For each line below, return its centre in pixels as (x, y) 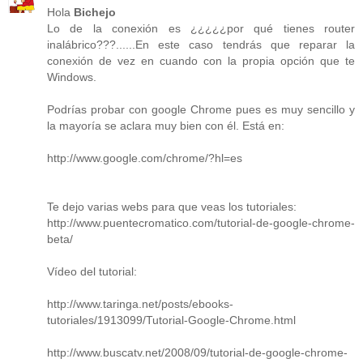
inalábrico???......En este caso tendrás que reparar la (201, 44)
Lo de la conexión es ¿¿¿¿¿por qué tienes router (201, 28)
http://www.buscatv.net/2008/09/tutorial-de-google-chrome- (197, 352)
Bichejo (95, 12)
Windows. (72, 77)
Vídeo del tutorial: (92, 271)
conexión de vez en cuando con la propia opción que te (201, 60)
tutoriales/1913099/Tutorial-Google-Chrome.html (171, 320)
